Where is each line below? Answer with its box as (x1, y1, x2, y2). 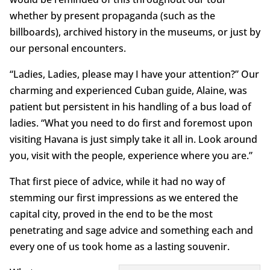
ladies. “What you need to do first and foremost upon (9, 116, 253, 130)
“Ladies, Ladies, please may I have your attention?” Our (9, 67, 259, 81)
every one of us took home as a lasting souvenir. (9, 239, 230, 253)
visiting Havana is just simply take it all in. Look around (9, 132, 257, 146)
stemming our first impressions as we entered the (9, 190, 238, 204)
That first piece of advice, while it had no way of (9, 174, 225, 188)
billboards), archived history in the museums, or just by (9, 25, 260, 39)
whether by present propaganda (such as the (9, 8, 215, 22)
